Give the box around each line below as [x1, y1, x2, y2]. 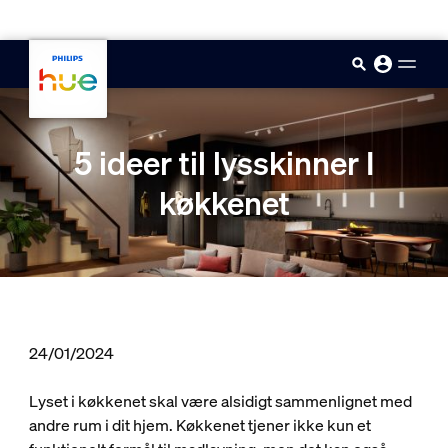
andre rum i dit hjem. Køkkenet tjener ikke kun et [28, 414, 371, 436]
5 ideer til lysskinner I [74, 141, 374, 184]
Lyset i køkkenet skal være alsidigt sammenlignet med [28, 390, 412, 412]
